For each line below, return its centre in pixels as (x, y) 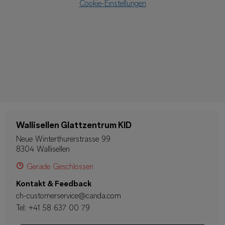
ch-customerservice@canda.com (69, 196)
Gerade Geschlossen (60, 167)
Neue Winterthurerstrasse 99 (63, 140)
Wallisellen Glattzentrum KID (74, 126)
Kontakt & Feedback (54, 184)
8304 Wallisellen (43, 150)
